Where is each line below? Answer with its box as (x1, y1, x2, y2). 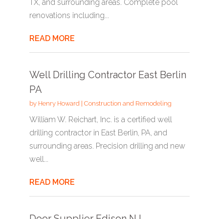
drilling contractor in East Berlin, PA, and (29, 128, 167, 137)
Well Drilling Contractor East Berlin (29, 69, 186, 81)
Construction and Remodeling (84, 100, 172, 107)
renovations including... (29, 11, 109, 20)
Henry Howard (38, 100, 80, 107)
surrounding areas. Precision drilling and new (29, 141, 185, 151)
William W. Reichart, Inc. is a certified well (29, 115, 172, 124)
